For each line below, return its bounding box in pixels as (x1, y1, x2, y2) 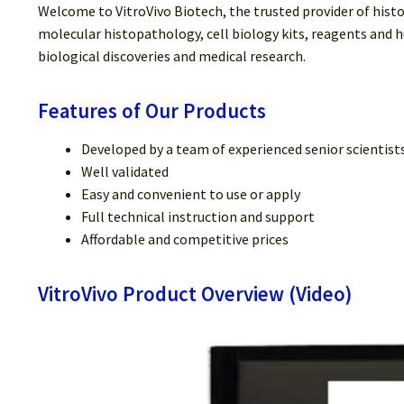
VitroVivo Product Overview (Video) (37, 280, 352, 307)
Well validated (80, 161, 169, 180)
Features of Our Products (37, 97, 266, 124)
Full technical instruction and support (80, 207, 315, 225)
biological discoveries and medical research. (37, 46, 306, 65)
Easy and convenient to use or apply (80, 184, 300, 203)
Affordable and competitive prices (80, 229, 289, 248)
